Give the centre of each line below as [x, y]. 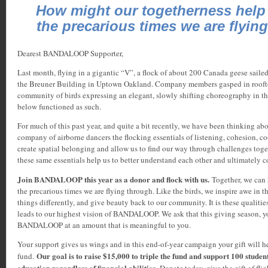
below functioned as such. [59, 106]
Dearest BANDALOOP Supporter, [70, 53]
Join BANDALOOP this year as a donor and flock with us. [115, 179]
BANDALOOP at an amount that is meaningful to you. [104, 225]
